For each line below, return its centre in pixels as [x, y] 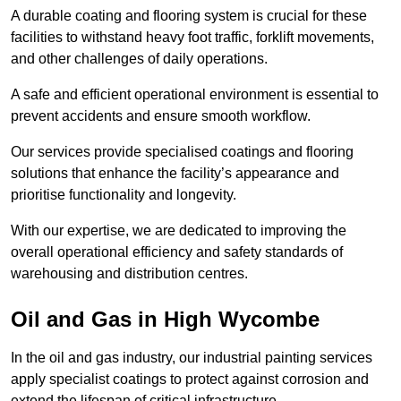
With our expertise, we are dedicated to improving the [179, 231]
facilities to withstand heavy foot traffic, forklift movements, [192, 38]
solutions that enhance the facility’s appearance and [175, 174]
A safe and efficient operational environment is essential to [195, 95]
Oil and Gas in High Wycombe [165, 320]
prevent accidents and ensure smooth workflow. [161, 116]
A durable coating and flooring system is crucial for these [189, 16]
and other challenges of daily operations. [141, 59]
